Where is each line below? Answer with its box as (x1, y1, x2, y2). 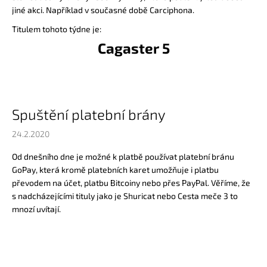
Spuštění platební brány (12, 105, 166, 123)
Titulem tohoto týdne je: (12, 23, 101, 34)
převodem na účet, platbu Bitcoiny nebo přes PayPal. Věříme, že (12, 177, 250, 188)
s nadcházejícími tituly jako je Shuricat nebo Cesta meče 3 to (12, 190, 238, 201)
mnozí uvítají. (12, 203, 61, 214)
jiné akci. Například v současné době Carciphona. (12, 4, 196, 15)
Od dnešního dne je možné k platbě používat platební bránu (12, 151, 234, 162)
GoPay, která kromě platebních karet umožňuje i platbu (12, 164, 219, 175)
